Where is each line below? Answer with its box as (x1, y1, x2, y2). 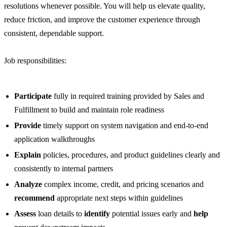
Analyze (14, 180, 42, 189)
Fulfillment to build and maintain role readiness (14, 105, 164, 115)
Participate (14, 92, 52, 101)
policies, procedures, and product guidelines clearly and (41, 150, 220, 160)
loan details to (36, 209, 84, 218)
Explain (14, 150, 41, 160)
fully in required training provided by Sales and (52, 92, 204, 101)
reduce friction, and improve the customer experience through (4, 15, 200, 24)
